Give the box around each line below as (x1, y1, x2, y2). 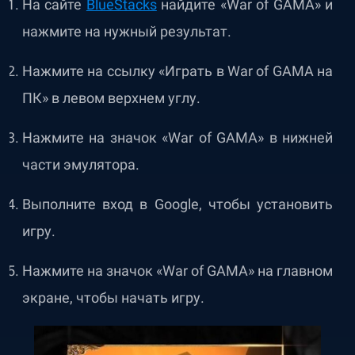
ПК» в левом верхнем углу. (22, 90, 200, 106)
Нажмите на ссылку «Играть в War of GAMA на (22, 63, 333, 79)
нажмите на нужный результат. (22, 23, 231, 40)
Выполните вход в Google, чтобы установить (22, 196, 333, 212)
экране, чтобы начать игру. (22, 289, 204, 306)
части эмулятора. (22, 156, 139, 173)
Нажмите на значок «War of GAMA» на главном (22, 262, 333, 279)
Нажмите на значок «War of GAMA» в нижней (22, 129, 333, 146)
